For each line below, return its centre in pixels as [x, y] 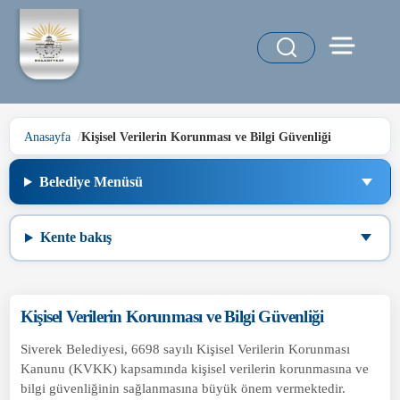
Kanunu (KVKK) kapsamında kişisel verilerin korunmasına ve [195, 368]
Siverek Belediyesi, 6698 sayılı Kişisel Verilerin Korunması [185, 348]
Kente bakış [75, 237]
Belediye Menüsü [91, 181]
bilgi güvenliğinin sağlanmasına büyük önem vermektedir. [183, 387]
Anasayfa [47, 136]
